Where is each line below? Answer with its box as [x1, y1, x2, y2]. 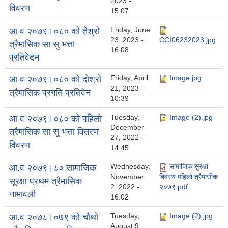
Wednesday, [110, 162, 150, 171]
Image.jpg [169, 74, 202, 82]
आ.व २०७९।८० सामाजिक [9, 163, 96, 174]
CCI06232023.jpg [159, 36, 216, 44]
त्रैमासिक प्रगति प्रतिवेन [9, 88, 91, 98]
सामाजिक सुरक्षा [169, 162, 208, 171]
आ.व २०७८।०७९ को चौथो [9, 212, 98, 223]
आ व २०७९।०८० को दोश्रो [9, 74, 101, 85]
